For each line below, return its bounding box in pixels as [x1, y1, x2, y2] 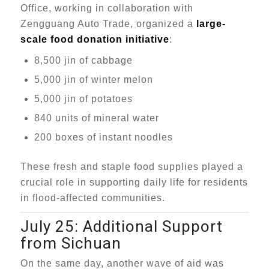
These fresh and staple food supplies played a [20, 162, 243, 172]
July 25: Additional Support [20, 216, 223, 238]
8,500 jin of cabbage [34, 55, 133, 65]
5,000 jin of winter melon [34, 74, 153, 85]
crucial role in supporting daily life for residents [20, 177, 248, 187]
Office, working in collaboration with [20, 3, 193, 13]
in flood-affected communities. [20, 193, 165, 203]
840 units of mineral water [34, 113, 159, 123]
